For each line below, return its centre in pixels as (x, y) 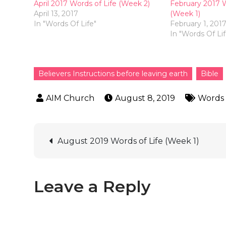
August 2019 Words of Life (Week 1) (129, 141)
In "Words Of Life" (65, 24)
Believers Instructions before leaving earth (113, 74)
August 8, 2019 (145, 98)
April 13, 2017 (56, 14)
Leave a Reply (93, 187)
